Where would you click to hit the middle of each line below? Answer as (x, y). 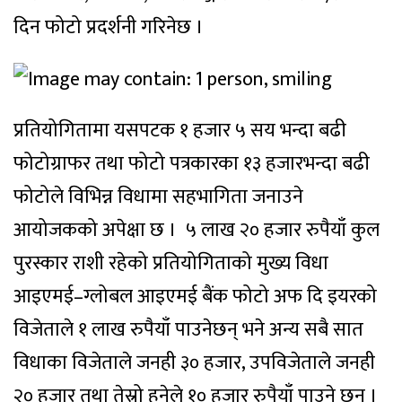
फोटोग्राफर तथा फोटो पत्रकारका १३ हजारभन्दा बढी (192, 164)
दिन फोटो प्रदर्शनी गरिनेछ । (109, 27)
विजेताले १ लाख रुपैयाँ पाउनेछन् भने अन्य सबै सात (188, 330)
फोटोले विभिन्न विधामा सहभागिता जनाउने (158, 197)
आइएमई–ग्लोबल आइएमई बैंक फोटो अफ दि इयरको (195, 297)
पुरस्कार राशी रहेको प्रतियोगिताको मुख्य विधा (171, 264)
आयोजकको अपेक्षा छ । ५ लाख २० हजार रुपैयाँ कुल (197, 231)
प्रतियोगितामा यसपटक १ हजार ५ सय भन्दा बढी (180, 131)
